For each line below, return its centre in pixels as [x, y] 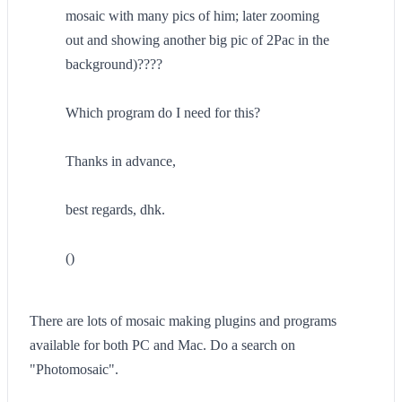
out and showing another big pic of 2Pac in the [197, 40]
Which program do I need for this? [163, 113]
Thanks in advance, [121, 161]
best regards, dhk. [115, 210]
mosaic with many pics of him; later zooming [192, 16]
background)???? [114, 64]
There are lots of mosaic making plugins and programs [183, 321]
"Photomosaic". [74, 369]
